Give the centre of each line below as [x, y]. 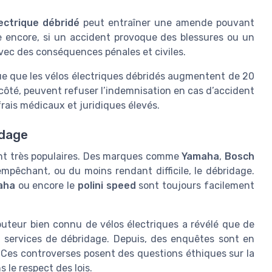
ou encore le [46, 186]
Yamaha [201, 157]
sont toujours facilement [195, 186]
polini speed [107, 186]
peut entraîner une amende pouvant [167, 23]
